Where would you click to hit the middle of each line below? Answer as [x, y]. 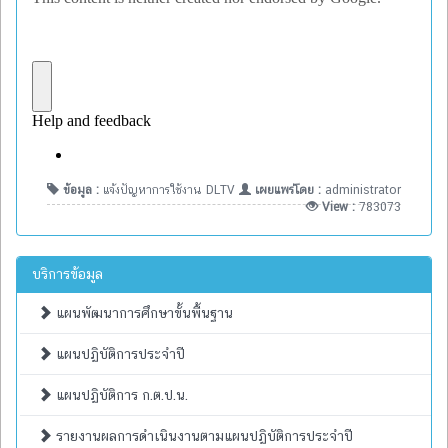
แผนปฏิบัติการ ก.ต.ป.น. [120, 394]
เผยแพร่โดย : [288, 189]
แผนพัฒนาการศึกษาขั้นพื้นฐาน [142, 312]
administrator [363, 189]
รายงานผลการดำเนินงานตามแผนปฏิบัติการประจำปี [202, 435]
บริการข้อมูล [67, 273]
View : [338, 206]
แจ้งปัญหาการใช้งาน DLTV [171, 189]
